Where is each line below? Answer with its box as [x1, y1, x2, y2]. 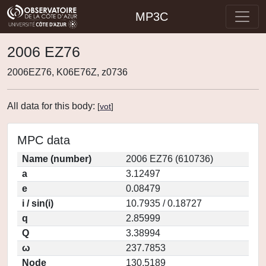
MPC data [17, 134, 70, 147]
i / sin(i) [22, 198, 53, 208]
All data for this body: [7, 101, 97, 111]
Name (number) [22, 154, 91, 164]
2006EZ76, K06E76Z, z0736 [7, 67, 128, 77]
